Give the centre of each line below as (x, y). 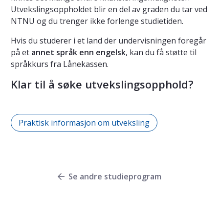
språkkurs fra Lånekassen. (60, 64)
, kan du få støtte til (161, 53)
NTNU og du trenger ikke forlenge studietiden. (97, 21)
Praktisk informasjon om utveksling (84, 123)
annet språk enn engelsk (78, 53)
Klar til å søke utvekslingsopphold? (102, 84)
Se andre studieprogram (115, 177)
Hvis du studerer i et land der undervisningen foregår (109, 41)
